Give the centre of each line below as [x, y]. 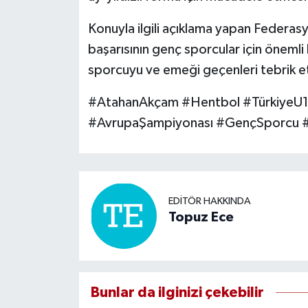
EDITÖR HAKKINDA [209, 201]
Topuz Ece [201, 218]
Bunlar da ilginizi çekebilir [177, 292]
